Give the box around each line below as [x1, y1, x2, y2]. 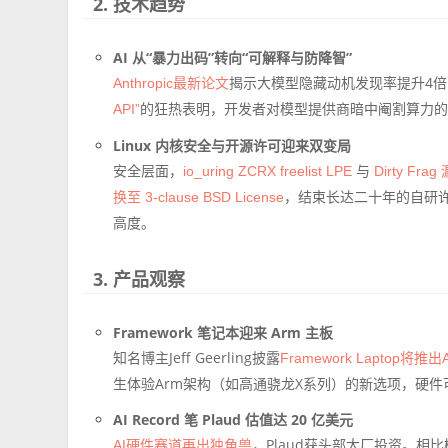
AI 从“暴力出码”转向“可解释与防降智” [113, 47, 353, 67]
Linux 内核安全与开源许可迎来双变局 [113, 135, 352, 155]
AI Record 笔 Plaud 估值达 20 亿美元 [113, 409, 354, 429]
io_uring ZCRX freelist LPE [183, 162, 353, 179]
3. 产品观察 [93, 266, 186, 291]
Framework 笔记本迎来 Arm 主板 [113, 322, 334, 342]
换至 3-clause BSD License [113, 188, 285, 205]
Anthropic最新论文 [113, 74, 230, 91]
